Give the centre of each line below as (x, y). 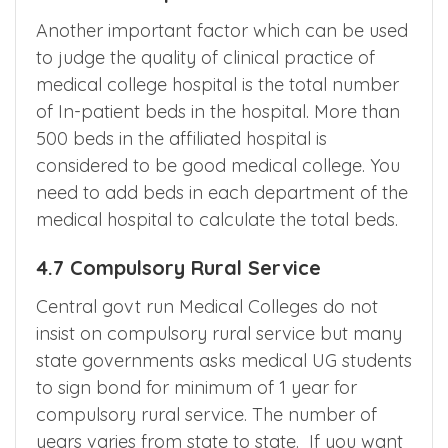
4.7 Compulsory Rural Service (178, 268)
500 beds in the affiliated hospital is (181, 139)
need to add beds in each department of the (222, 193)
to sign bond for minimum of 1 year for (196, 388)
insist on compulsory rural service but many (219, 334)
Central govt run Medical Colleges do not (207, 307)
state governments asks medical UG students (224, 361)
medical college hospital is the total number (217, 85)
